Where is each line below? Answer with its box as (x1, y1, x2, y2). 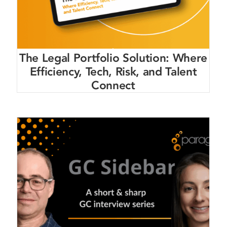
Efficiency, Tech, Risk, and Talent (29, 63, 197, 80)
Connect (91, 77, 135, 93)
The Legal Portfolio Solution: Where (19, 50, 208, 66)
